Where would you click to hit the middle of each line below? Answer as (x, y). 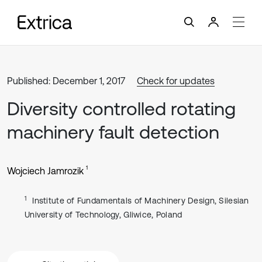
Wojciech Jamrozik (45, 171)
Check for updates (176, 81)
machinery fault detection (113, 132)
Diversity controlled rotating (121, 108)
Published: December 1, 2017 (66, 81)
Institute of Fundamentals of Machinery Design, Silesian (141, 201)
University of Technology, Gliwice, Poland (104, 215)
